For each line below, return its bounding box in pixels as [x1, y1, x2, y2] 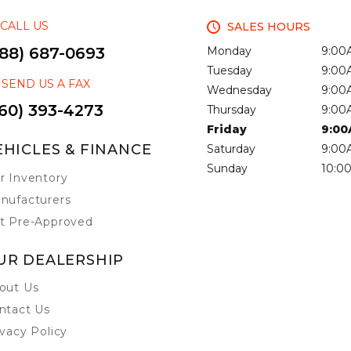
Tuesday [207, 63, 252, 78]
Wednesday [207, 83, 272, 98]
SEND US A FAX [2, 76, 90, 91]
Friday [207, 122, 247, 137]
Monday [207, 44, 251, 59]
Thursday [207, 103, 256, 118]
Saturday [207, 142, 255, 157]
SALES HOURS [227, 20, 310, 34]
